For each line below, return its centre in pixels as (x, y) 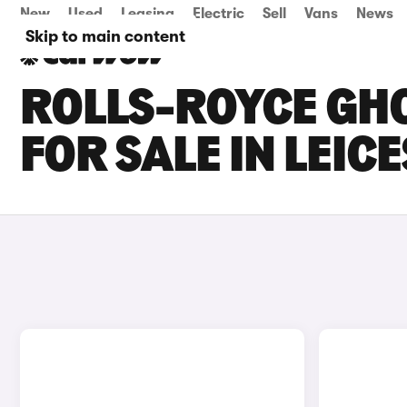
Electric (218, 14)
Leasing (148, 14)
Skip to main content (105, 36)
